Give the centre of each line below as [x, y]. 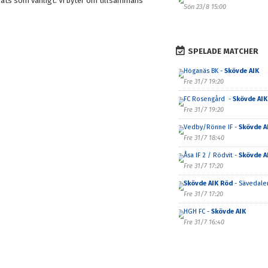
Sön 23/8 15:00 [205, 7]
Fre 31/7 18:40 [204, 138]
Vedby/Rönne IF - [211, 127]
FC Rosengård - [208, 99]
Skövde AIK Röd [208, 183]
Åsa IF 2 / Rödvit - [211, 155]
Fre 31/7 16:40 [204, 222]
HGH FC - [197, 211]
